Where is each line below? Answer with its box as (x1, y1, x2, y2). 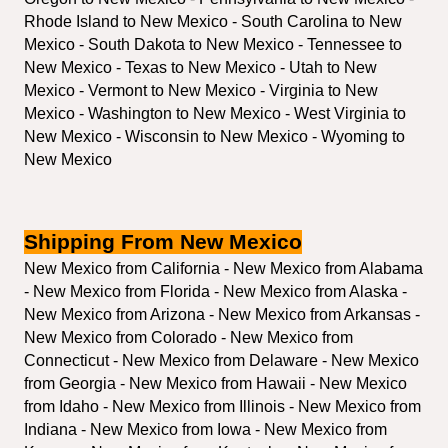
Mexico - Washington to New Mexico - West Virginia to (24, 104, 406, 122)
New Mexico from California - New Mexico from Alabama (24, 259, 423, 277)
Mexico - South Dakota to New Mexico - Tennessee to (24, 35, 402, 53)
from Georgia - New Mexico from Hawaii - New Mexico (24, 374, 407, 392)
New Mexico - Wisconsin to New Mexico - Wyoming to (24, 127, 405, 145)
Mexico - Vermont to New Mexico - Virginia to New (24, 81, 378, 99)
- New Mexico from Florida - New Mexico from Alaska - (24, 282, 407, 300)
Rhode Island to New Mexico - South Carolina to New (24, 12, 402, 30)
